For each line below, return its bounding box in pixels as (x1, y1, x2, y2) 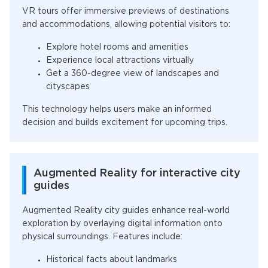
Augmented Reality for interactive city (33, 169, 240, 178)
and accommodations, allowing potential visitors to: (22, 21, 230, 28)
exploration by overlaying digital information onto (22, 220, 223, 227)
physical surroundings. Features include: (22, 233, 182, 240)
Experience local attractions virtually (46, 57, 194, 64)
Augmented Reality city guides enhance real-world (22, 207, 230, 214)
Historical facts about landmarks (46, 256, 177, 263)
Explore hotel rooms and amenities (46, 44, 188, 51)
